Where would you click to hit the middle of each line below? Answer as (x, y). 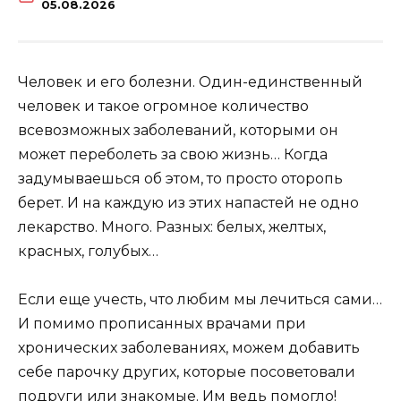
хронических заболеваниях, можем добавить (189, 348)
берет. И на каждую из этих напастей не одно (188, 202)
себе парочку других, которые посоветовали (187, 372)
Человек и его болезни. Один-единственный (190, 81)
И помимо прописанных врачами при (162, 324)
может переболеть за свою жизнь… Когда (173, 154)
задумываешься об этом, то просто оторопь (180, 178)
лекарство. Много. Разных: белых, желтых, (172, 226)
